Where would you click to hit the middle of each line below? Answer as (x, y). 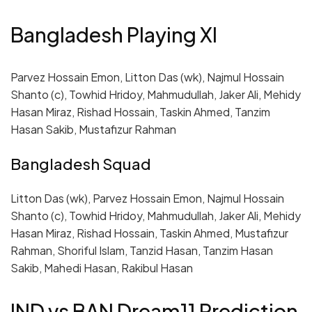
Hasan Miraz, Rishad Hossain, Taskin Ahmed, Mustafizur (149, 233)
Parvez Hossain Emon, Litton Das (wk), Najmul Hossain (147, 77)
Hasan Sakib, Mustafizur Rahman (93, 130)
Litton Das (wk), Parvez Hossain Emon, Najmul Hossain (147, 198)
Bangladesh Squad (81, 164)
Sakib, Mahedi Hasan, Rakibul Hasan (102, 268)
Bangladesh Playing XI (114, 34)
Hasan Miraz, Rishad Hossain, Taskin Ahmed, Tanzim (140, 112)
